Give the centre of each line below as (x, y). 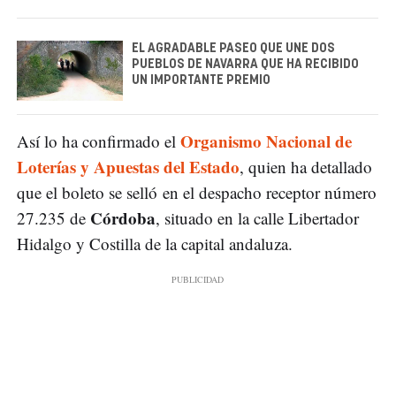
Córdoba (123, 217)
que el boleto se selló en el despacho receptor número (197, 192)
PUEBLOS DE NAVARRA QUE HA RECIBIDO (245, 65)
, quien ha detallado (306, 166)
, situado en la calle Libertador (257, 217)
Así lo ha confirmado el (99, 141)
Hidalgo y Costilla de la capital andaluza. (155, 243)
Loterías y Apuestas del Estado (128, 166)
